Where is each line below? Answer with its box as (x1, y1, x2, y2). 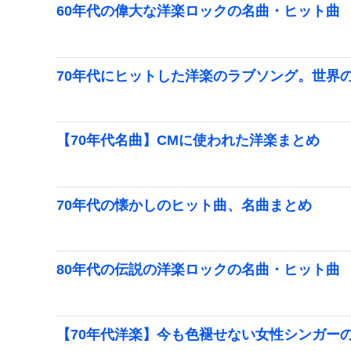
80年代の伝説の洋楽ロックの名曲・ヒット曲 (56, 262, 340, 278)
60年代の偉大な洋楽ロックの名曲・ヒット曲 (56, 2, 340, 19)
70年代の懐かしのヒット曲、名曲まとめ (56, 197, 312, 213)
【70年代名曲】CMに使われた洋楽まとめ (56, 132, 320, 149)
